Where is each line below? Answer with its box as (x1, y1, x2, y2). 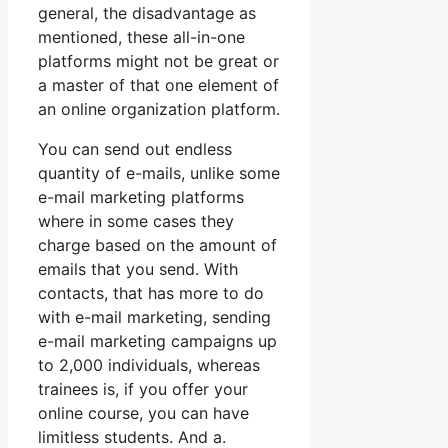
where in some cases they (38, 211, 234, 232)
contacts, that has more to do (38, 283, 264, 304)
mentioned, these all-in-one (38, 27, 245, 48)
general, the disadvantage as (38, 3, 256, 24)
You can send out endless (38, 139, 232, 160)
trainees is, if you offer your (38, 379, 248, 400)
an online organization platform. (38, 99, 280, 120)
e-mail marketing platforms (38, 187, 244, 208)
